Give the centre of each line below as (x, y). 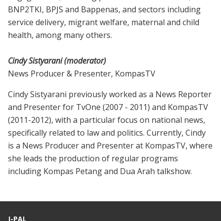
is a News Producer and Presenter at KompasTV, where (110, 146)
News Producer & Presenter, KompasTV (82, 74)
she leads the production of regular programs (93, 159)
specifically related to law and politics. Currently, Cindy (107, 133)
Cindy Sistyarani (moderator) (57, 61)
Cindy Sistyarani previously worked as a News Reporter (110, 94)
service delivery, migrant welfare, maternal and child (104, 22)
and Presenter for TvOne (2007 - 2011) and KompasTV (108, 107)
